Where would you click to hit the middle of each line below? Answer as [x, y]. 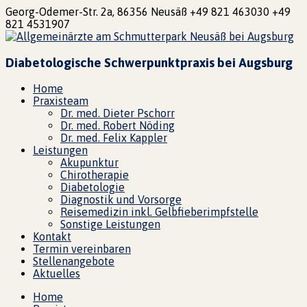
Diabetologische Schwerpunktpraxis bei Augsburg [149, 62]
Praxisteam [61, 101]
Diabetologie [93, 187]
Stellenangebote [74, 261]
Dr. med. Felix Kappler [114, 138]
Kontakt [52, 237]
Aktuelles [57, 274]
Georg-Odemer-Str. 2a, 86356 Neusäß [96, 12]
